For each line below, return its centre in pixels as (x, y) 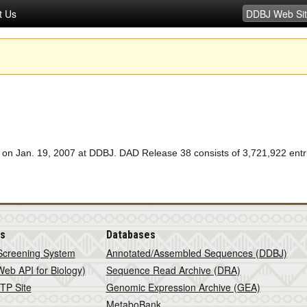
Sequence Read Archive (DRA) (173, 270)
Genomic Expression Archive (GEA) (183, 287)
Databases (131, 235)
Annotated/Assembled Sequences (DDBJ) (196, 253)
